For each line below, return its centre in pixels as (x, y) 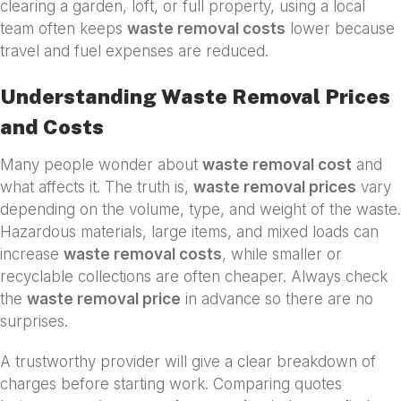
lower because (340, 29)
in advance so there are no (277, 299)
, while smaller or (282, 255)
